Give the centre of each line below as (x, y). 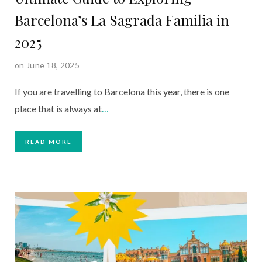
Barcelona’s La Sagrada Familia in (122, 20)
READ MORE (49, 141)
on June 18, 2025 (47, 65)
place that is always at (58, 108)
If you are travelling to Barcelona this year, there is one (122, 91)
